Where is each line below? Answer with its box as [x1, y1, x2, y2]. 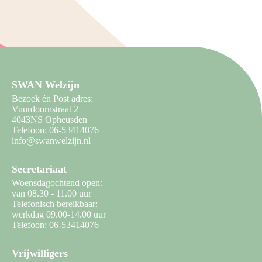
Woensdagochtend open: [12, 178, 102, 188]
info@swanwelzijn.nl [12, 136, 91, 146]
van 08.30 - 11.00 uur [12, 188, 91, 199]
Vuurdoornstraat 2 [12, 104, 78, 115]
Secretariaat [12, 163, 67, 175]
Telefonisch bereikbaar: [12, 199, 98, 209]
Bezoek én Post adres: [12, 94, 93, 104]
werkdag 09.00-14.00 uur [12, 209, 106, 220]
